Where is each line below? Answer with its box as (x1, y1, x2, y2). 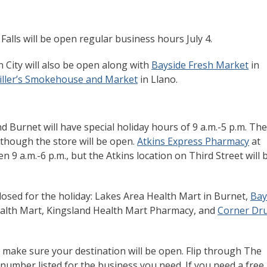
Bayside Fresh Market (151, 58, 249, 72)
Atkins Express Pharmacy (137, 135, 249, 148)
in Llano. (138, 73, 178, 86)
